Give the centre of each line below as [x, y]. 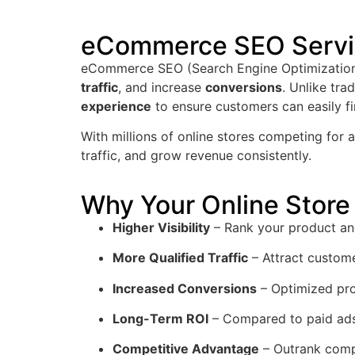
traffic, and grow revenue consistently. [196, 156]
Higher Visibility [161, 227]
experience [116, 106]
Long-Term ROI [160, 318]
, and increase [162, 87]
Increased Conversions [185, 288]
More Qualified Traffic [180, 258]
